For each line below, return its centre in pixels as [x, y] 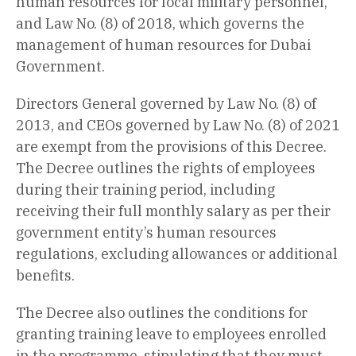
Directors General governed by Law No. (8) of [166, 103]
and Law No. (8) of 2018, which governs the [160, 23]
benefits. [45, 275]
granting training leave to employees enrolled [171, 334]
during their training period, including [145, 189]
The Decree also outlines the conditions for [162, 312]
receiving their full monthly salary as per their [173, 211]
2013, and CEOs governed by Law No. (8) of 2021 [178, 125]
